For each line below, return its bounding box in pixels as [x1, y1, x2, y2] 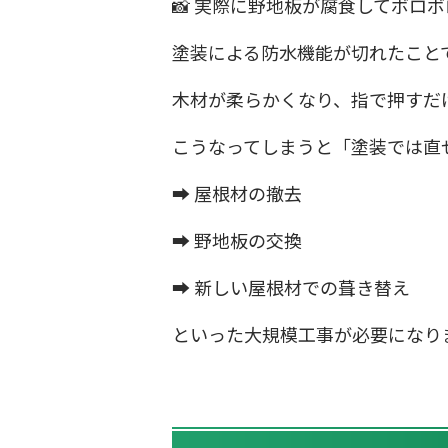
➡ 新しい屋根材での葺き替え [172, 274, 410, 301]
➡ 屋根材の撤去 [172, 180, 302, 207]
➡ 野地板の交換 [172, 227, 302, 254]
